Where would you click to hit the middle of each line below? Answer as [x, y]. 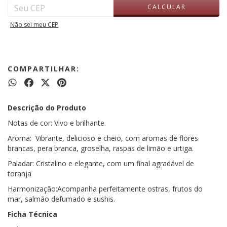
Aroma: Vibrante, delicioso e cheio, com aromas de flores [103, 138]
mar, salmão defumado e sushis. [61, 199]
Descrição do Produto [48, 108]
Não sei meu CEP [34, 25]
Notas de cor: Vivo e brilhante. [57, 123]
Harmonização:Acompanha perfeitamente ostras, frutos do [105, 189]
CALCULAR [166, 7]
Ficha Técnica [33, 214]
